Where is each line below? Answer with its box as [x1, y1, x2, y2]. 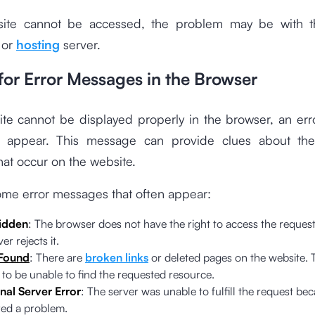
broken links [84, 250, 148, 264]
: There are [29, 250, 85, 264]
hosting [15, 37, 60, 52]
